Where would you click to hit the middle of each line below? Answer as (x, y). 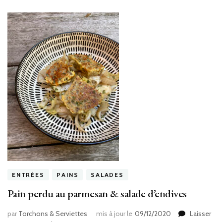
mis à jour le (114, 214)
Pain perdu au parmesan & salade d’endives (97, 194)
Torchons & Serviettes (53, 214)
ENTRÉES (28, 175)
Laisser (200, 214)
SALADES (107, 175)
